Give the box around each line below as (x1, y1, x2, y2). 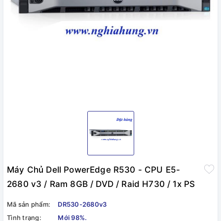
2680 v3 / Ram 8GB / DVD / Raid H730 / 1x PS (7, 179, 195, 189)
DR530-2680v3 (58, 200, 107, 208)
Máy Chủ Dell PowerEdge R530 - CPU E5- (7, 165, 181, 175)
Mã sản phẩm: (7, 200, 50, 208)
